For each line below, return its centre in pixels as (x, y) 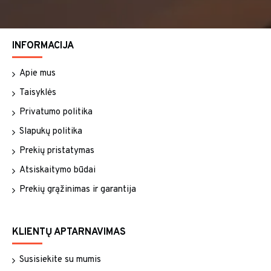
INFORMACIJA (43, 46)
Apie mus (38, 73)
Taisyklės (38, 93)
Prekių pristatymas (57, 151)
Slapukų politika (51, 132)
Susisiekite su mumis (60, 260)
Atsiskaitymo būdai (57, 170)
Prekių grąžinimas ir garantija (78, 190)
